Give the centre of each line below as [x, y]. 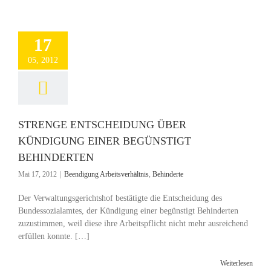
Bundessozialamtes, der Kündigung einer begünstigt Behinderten [128, 211]
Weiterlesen [237, 263]
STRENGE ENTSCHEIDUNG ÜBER [102, 125]
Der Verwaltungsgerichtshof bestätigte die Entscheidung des [120, 198]
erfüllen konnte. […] [54, 236]
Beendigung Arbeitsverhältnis [106, 174]
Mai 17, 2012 [38, 174]
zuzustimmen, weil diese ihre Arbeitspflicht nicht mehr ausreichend [133, 224]
